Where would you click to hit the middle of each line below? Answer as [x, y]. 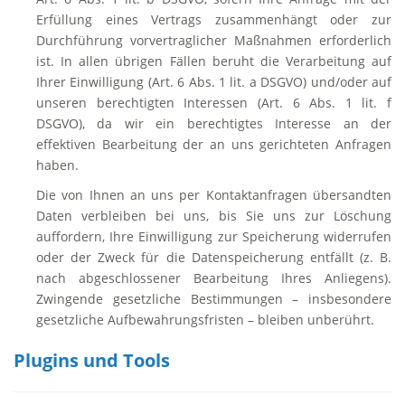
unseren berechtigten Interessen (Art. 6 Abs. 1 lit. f [214, 103]
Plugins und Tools [92, 360]
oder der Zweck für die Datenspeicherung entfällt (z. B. [214, 257]
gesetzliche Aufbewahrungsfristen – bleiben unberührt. [205, 320]
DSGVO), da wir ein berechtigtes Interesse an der [214, 123]
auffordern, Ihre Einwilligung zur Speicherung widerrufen [214, 236]
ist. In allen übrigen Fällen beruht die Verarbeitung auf [214, 61]
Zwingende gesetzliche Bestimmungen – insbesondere [214, 299]
